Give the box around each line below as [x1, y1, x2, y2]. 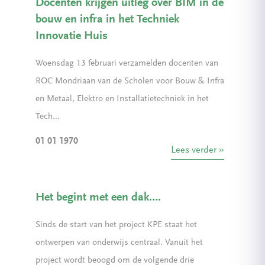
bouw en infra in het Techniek [35, 14, 179, 25]
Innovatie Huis [35, 30, 108, 42]
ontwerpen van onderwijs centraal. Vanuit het [35, 238, 203, 247]
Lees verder [171, 146, 217, 155]
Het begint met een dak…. [35, 192, 161, 203]
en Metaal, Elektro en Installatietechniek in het [35, 95, 209, 104]
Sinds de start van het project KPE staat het [35, 221, 197, 230]
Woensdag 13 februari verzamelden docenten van [35, 59, 218, 68]
